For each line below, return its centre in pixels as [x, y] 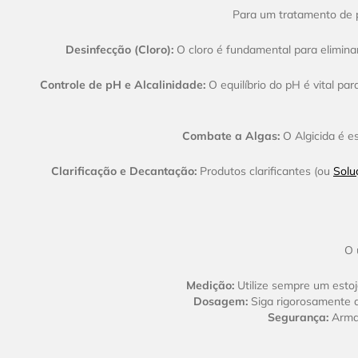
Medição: [210, 286]
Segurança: [298, 318]
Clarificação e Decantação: [124, 171]
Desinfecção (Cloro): [119, 50]
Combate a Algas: [231, 136]
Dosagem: [220, 302]
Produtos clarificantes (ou [265, 171]
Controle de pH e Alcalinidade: [123, 85]
